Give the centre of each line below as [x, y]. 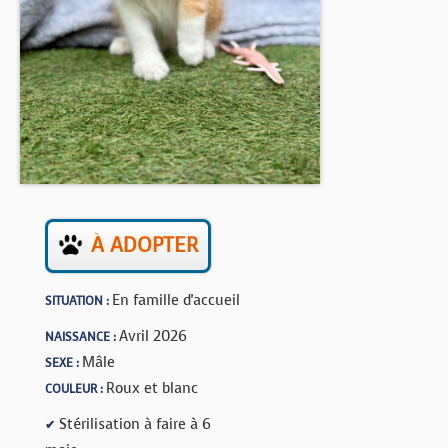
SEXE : [63, 363]
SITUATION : [78, 301]
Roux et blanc [152, 388]
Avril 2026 [153, 336]
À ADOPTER [144, 245]
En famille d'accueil [176, 300]
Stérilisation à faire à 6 [133, 424]
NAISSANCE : [82, 337]
